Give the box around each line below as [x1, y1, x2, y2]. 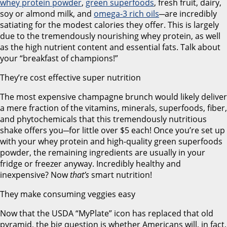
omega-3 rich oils [94, 8, 159, 20]
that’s [70, 169, 89, 181]
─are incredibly [159, 8, 217, 20]
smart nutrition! [89, 169, 152, 181]
